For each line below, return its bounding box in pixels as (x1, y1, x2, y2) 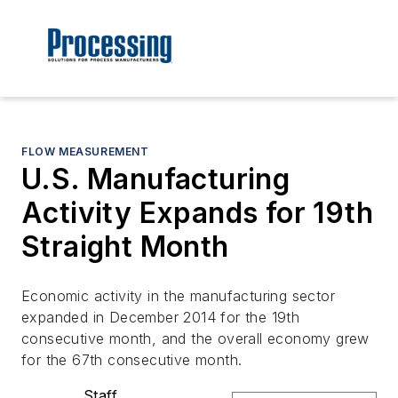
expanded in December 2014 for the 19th (21, 308, 300, 327)
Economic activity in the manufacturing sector (21, 287, 335, 306)
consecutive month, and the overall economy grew (21, 330, 370, 348)
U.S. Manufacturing (21, 162, 291, 197)
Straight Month (21, 229, 229, 265)
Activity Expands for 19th (21, 195, 373, 231)
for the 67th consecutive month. (21, 351, 243, 370)
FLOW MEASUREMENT (21, 145, 149, 159)
